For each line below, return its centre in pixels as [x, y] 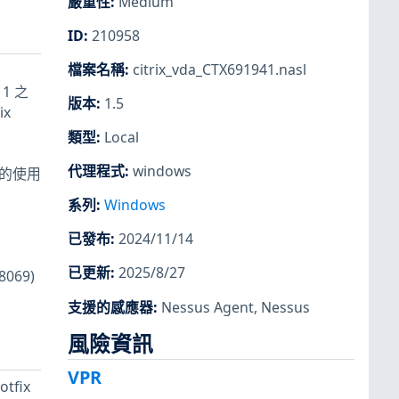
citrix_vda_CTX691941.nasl [220, 69]
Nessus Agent [208, 307]
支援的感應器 [110, 307]
